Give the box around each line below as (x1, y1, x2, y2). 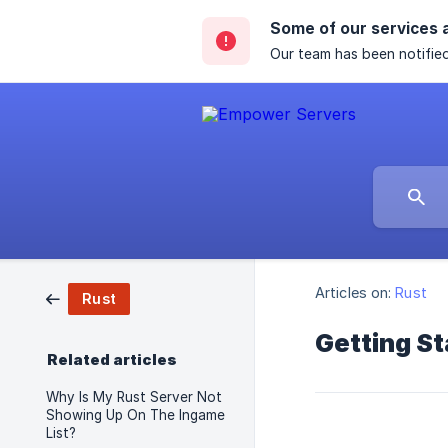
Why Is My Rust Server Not (46, 389, 222, 405)
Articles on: (315, 284, 392, 302)
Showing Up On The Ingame (46, 407, 225, 423)
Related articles (47, 351, 177, 369)
